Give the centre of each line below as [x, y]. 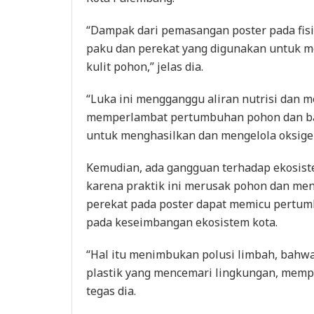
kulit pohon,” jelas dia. [145, 67]
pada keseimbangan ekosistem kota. [182, 223]
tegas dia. [111, 291]
